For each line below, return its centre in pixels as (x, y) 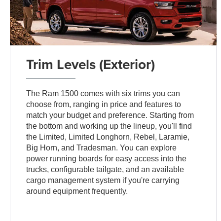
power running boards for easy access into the (107, 158)
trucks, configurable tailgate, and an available (105, 169)
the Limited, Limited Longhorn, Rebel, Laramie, (108, 137)
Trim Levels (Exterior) (91, 64)
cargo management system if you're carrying (103, 180)
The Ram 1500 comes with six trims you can (103, 93)
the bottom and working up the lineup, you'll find (109, 126)
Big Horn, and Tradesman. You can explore (102, 147)
